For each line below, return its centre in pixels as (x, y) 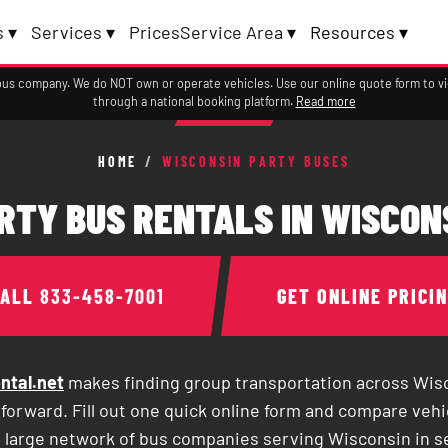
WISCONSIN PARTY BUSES (256, 161)
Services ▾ (73, 32)
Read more (325, 101)
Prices (155, 32)
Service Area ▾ (238, 32)
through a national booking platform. (194, 101)
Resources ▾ (359, 32)
